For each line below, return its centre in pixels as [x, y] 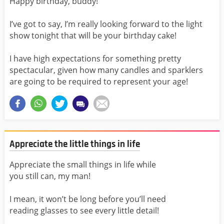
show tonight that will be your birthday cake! [93, 36]
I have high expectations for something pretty [95, 59]
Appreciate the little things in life [75, 144]
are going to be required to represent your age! [99, 82]
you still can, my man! [50, 176]
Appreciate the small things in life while [83, 164]
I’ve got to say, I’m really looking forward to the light [106, 24]
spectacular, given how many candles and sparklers [106, 70]
